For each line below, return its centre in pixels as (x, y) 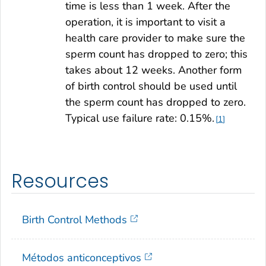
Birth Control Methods (75, 220)
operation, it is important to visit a (145, 22)
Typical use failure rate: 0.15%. (140, 118)
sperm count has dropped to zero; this (156, 54)
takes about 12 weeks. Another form (153, 70)
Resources (60, 181)
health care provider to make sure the (155, 38)
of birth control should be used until (151, 86)
